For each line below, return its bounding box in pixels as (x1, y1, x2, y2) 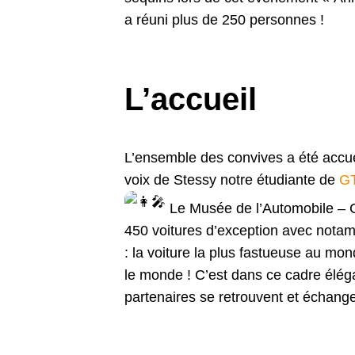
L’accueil (124, 81, 258, 116)
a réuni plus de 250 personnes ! (124, 11, 325, 28)
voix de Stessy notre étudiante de (124, 171, 340, 188)
